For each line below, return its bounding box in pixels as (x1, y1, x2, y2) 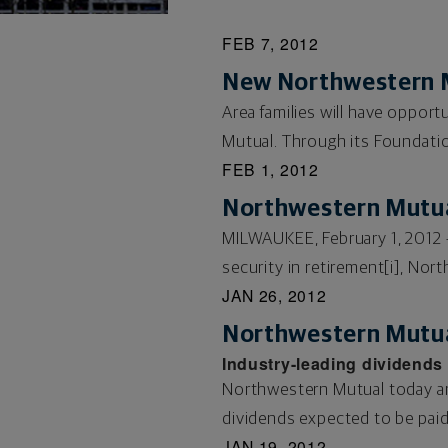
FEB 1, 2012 (221, 157, 319, 180)
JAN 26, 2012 (221, 283, 327, 306)
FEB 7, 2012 (221, 31, 319, 54)
